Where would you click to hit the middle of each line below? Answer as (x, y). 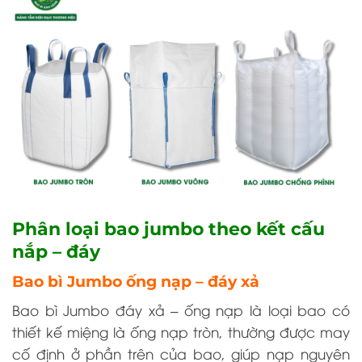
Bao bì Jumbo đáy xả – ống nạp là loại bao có (181, 310)
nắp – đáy (56, 251)
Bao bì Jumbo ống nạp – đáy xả (136, 281)
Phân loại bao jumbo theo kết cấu (168, 229)
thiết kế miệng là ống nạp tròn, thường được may (181, 332)
